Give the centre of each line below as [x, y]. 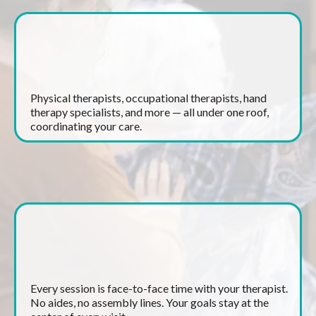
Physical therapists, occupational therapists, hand [148, 98]
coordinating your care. [86, 126]
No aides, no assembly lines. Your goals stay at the [150, 302]
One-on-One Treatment [111, 258]
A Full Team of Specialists [117, 67]
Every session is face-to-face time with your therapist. [159, 288]
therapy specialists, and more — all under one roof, [150, 112]
